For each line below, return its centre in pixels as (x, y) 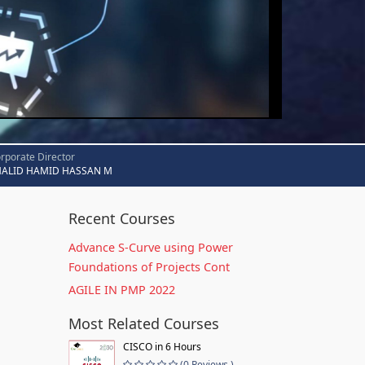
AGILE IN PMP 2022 (121, 290)
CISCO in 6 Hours (162, 347)
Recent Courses (121, 218)
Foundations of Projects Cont (149, 267)
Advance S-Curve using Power (150, 247)
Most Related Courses (143, 323)
